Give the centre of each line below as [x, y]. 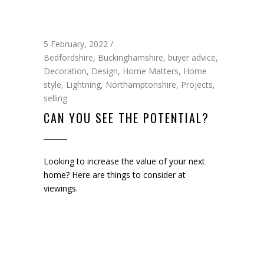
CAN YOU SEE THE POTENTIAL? [126, 118]
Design [105, 71]
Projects [197, 84]
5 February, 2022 [76, 44]
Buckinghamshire [131, 57]
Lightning [83, 84]
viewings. [61, 188]
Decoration [65, 71]
